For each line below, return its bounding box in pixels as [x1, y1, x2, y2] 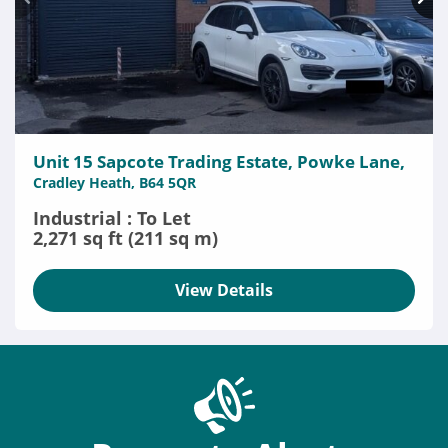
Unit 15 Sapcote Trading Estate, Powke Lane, [33, 150, 405, 173]
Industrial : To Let [33, 206, 191, 230]
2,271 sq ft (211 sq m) [33, 226, 218, 250]
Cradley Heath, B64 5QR [33, 173, 196, 192]
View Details [175, 279, 273, 301]
